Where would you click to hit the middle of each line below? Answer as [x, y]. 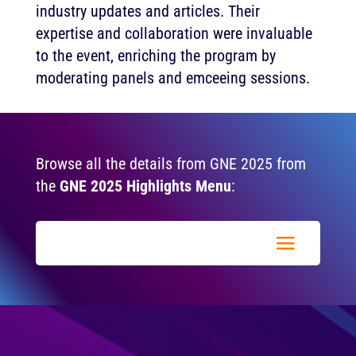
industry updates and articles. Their [147, 11]
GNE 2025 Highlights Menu [145, 186]
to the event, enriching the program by [155, 56]
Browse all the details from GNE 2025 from [170, 164]
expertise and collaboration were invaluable [174, 33]
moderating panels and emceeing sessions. [172, 78]
